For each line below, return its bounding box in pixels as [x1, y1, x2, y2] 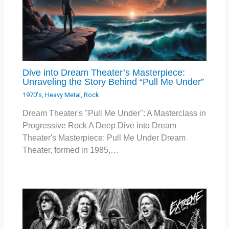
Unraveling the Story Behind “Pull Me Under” [22, 76, 204, 87]
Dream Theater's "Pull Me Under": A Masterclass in [22, 109, 207, 118]
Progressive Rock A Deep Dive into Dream [22, 121, 177, 130]
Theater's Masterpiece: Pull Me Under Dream [22, 133, 186, 143]
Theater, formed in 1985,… [22, 146, 119, 155]
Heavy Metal [45, 90, 81, 99]
